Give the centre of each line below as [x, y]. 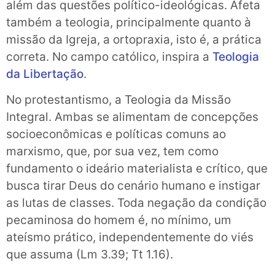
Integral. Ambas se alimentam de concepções [132, 117]
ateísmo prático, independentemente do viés [130, 237]
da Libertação [45, 74]
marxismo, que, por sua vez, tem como [112, 151]
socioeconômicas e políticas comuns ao [116, 134]
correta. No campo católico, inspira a [109, 56]
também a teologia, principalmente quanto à [129, 22]
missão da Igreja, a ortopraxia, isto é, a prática [134, 39]
